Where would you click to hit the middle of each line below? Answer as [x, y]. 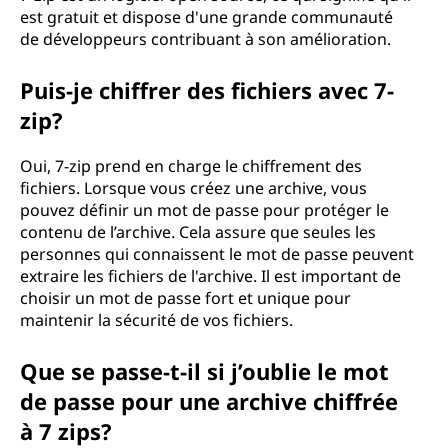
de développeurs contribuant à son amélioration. [205, 39]
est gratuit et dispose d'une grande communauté [206, 17]
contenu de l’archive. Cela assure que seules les [198, 232]
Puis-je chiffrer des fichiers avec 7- [207, 90]
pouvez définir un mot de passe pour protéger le [204, 210]
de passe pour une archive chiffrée [209, 401]
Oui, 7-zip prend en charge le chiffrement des [191, 166]
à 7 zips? [66, 431]
